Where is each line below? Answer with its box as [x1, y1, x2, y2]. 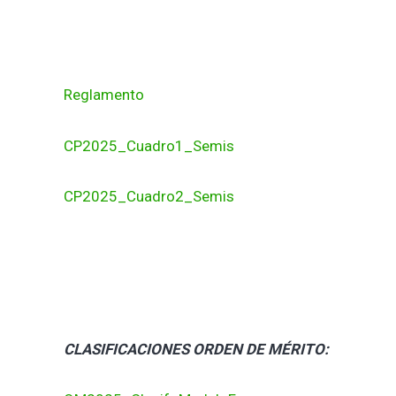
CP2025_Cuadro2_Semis [64, 187, 234, 206]
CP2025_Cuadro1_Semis [64, 136, 234, 155]
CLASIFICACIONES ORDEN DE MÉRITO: [64, 339, 329, 358]
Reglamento [64, 86, 144, 104]
